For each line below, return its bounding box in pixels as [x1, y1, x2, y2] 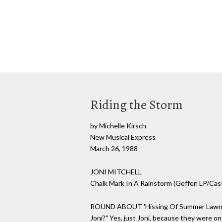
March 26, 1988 [90, 144, 138, 153]
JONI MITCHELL [90, 167, 142, 176]
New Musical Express [90, 133, 156, 141]
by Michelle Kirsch [90, 121, 146, 130]
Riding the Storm [90, 96, 183, 113]
